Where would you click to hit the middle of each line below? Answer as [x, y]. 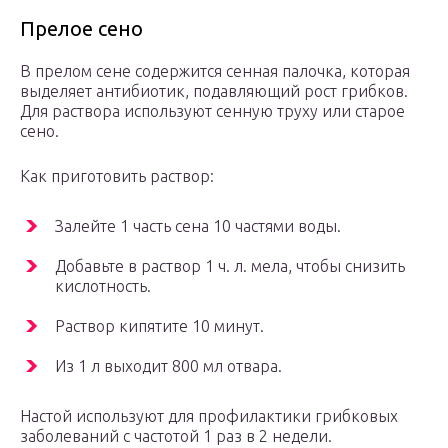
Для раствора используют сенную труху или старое [212, 111]
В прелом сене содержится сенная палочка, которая [215, 71]
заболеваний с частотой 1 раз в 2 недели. [176, 436]
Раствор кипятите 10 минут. [159, 326]
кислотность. [103, 286]
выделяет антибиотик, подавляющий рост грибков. [214, 91]
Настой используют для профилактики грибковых [209, 416]
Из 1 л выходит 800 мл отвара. [168, 366]
